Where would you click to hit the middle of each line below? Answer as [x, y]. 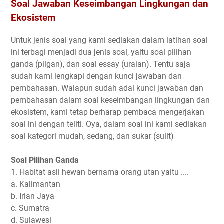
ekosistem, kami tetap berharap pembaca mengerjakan [108, 112]
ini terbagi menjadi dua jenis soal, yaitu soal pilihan [101, 52]
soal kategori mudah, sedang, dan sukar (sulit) [92, 136]
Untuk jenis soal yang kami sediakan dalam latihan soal [109, 40]
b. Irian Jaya [33, 196]
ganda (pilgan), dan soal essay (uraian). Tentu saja [101, 64]
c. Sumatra [30, 208]
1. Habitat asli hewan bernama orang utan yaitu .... [100, 172]
